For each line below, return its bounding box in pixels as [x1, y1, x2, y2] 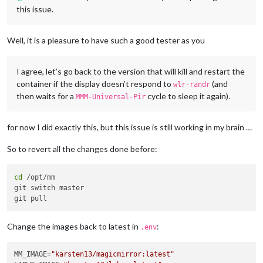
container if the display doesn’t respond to [16, 79, 173, 89]
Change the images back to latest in [7, 221, 140, 231]
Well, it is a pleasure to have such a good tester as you [7, 35, 205, 46]
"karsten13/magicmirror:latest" [51, 250, 175, 258]
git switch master [14, 183, 85, 192]
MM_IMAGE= [14, 250, 52, 258]
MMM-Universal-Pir [76, 93, 146, 102]
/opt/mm [22, 173, 56, 181]
